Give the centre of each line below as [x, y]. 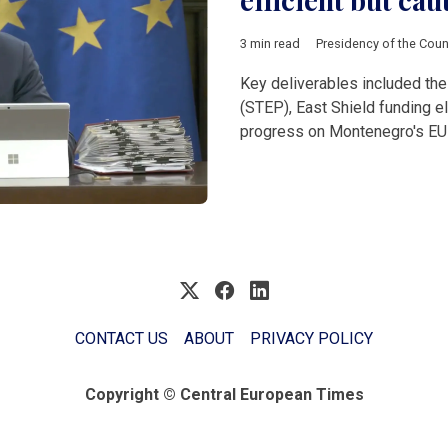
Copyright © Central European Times [224, 395]
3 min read [270, 44]
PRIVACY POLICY [311, 339]
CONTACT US [121, 339]
